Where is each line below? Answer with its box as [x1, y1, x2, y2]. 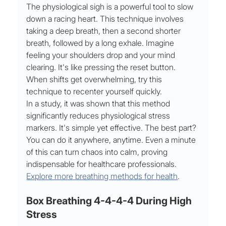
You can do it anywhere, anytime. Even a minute [26, 135, 198, 145]
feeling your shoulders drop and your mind [26, 50, 178, 61]
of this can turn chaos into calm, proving [26, 147, 170, 157]
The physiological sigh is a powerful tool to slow [26, 2, 196, 12]
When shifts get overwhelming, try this [26, 74, 164, 85]
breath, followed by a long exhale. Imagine [26, 38, 177, 48]
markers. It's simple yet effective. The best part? [26, 123, 199, 133]
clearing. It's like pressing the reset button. [26, 62, 178, 73]
